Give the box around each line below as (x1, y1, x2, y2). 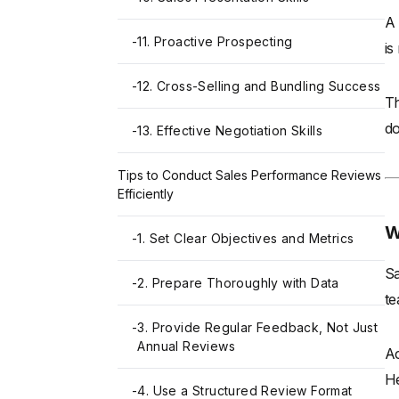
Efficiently (118, 186, 174, 202)
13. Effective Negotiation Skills (137, 123, 323, 139)
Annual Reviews (137, 338, 236, 354)
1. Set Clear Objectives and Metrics (137, 231, 354, 247)
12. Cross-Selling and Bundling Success (137, 78, 381, 94)
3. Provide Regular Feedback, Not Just (137, 320, 379, 336)
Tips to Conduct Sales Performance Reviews (118, 167, 381, 183)
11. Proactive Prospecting (137, 34, 293, 50)
